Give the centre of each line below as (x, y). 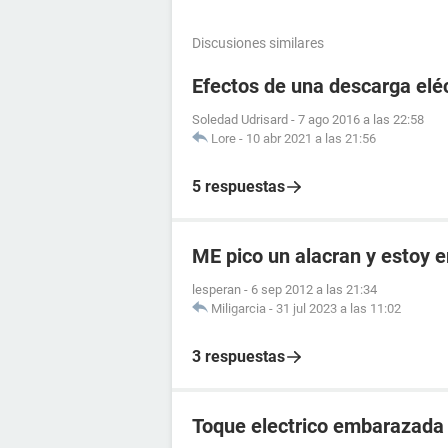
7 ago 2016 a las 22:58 (361, 119)
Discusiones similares (258, 42)
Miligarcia (238, 308)
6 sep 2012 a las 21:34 (314, 289)
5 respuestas (238, 186)
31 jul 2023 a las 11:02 (338, 308)
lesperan (216, 289)
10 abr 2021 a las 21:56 (311, 138)
